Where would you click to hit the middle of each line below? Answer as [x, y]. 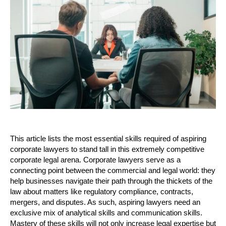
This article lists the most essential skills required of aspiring [108, 138]
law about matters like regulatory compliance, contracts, [102, 191]
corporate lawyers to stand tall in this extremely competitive [107, 149]
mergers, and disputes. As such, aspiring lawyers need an [105, 202]
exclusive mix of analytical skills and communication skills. [106, 213]
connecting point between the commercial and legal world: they [113, 170]
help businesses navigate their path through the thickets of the [111, 181]
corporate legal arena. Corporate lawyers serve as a [95, 160]
